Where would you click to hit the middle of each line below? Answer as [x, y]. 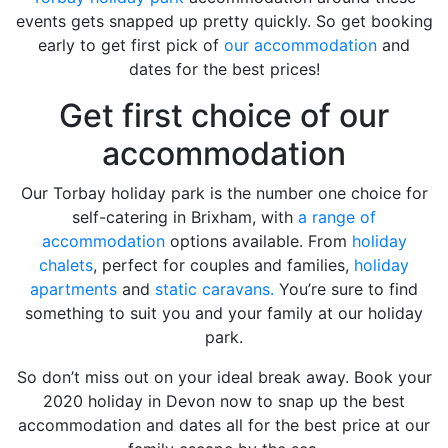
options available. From [258, 241]
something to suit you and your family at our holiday [224, 313]
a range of [337, 217]
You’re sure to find [346, 289]
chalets [66, 265]
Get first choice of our [224, 116]
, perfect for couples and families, [223, 265]
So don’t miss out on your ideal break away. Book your [224, 377]
